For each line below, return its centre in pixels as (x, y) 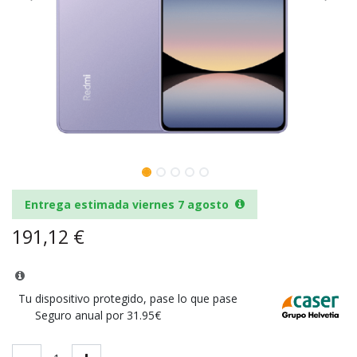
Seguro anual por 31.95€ (98, 315)
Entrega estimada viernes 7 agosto (127, 204)
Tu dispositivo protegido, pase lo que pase (128, 298)
